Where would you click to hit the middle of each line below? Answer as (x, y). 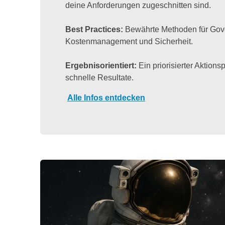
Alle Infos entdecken (106, 98)
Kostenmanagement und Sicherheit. (129, 42)
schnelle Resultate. (99, 78)
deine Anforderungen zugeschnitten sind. (138, 6)
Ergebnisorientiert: (102, 66)
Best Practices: (94, 30)
